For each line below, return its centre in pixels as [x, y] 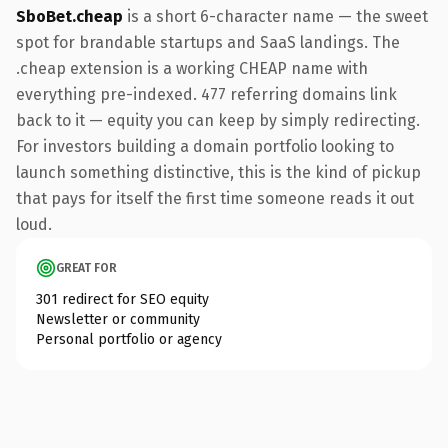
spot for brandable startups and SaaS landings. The [208, 42]
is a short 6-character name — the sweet [275, 16]
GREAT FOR [86, 267]
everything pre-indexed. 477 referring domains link [206, 94]
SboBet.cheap [69, 16]
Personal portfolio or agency [129, 339]
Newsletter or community [118, 319]
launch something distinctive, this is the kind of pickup [218, 172]
